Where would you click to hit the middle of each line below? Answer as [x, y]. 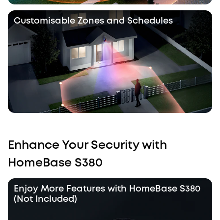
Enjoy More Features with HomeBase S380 [107, 189]
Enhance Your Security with [87, 145]
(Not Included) [45, 199]
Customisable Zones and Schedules [93, 21]
